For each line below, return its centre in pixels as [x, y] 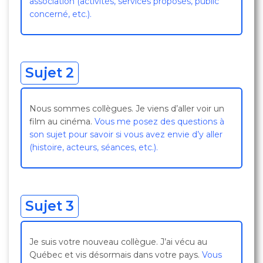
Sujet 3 [50, 206]
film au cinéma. [62, 122]
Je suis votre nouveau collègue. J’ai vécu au [118, 242]
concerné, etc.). [60, 14]
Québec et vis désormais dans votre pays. [116, 255]
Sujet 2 [50, 73]
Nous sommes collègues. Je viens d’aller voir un [127, 109]
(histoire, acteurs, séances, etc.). [94, 147]
